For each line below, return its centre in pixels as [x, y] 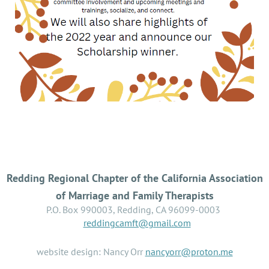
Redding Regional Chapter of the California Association [134, 178]
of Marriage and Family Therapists [134, 195]
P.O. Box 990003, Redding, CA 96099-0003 [134, 209]
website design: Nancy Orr [91, 251]
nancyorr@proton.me [189, 251]
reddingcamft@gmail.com [137, 222]
